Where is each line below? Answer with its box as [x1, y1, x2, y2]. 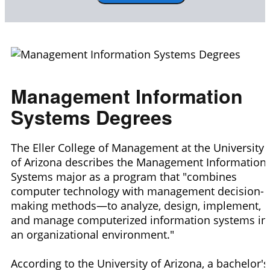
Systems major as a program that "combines [11, 169, 237, 184]
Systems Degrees [11, 102, 172, 131]
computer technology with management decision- [11, 184, 264, 199]
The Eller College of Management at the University [11, 140, 264, 155]
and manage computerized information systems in [11, 213, 268, 228]
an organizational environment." [11, 227, 174, 242]
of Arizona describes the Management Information [11, 155, 266, 170]
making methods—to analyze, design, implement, [11, 198, 261, 213]
